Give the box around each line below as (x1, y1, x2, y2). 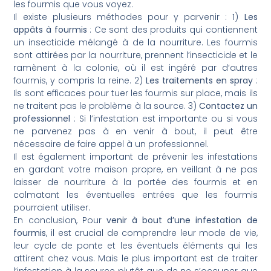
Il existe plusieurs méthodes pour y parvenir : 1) (13, 11, 244, 23)
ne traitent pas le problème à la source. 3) (13, 100, 199, 112)
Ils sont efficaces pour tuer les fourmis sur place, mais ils (13, 87, 258, 99)
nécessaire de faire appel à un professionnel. (13, 138, 209, 150)
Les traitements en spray (145, 74, 253, 87)
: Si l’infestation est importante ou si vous (70, 113, 258, 125)
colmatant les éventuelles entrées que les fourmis (13, 189, 258, 201)
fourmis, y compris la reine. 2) (13, 74, 146, 87)
